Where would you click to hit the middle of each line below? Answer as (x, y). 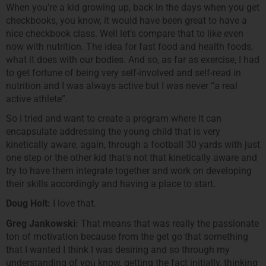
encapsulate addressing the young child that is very (113, 131)
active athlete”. (37, 99)
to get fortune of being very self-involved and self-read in (123, 72)
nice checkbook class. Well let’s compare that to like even (125, 33)
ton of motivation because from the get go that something (127, 236)
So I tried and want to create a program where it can (114, 118)
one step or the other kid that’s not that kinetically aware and (132, 157)
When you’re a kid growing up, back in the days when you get (133, 7)
